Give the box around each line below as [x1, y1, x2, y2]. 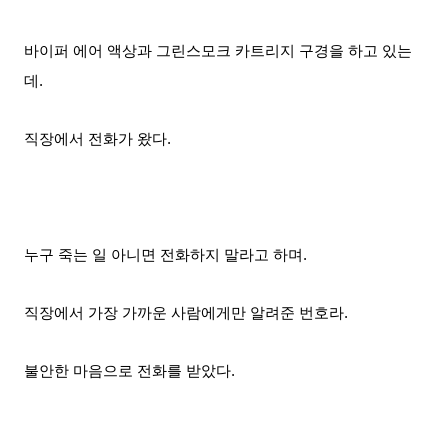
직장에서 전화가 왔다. [24, 131, 171, 147]
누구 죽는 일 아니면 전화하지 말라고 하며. [24, 247, 307, 263]
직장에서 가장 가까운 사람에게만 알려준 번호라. [24, 305, 348, 321]
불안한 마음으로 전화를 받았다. [24, 363, 235, 379]
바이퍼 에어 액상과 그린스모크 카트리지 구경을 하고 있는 [24, 43, 412, 59]
